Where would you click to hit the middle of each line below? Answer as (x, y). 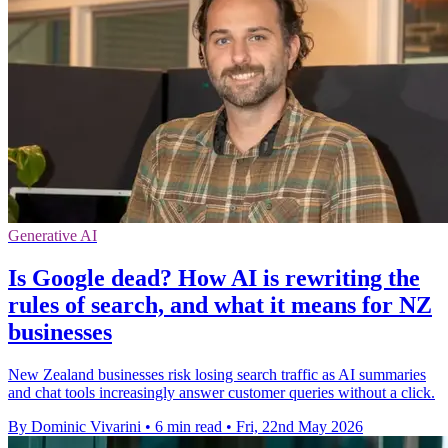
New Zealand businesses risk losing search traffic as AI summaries (217, 374)
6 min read (188, 426)
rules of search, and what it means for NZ (220, 304)
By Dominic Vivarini (74, 426)
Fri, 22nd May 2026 (299, 426)
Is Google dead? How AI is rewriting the (214, 277)
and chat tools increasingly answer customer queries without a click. (221, 392)
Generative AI (52, 235)
